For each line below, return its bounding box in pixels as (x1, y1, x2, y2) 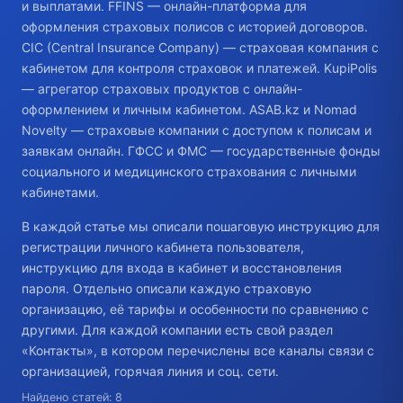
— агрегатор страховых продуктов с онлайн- (22, 80, 302, 96)
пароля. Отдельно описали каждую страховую (22, 281, 311, 297)
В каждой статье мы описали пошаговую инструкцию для (22, 219, 380, 235)
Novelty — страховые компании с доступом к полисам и (22, 121, 372, 138)
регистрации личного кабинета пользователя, (22, 239, 304, 255)
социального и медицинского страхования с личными (22, 163, 356, 179)
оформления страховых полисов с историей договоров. (22, 18, 368, 34)
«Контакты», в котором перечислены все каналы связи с (22, 343, 374, 359)
